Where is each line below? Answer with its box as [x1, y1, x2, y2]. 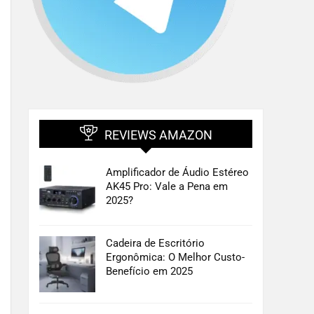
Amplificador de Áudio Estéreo [106, 166, 249, 179]
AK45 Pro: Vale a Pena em [106, 180, 228, 193]
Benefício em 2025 [106, 265, 193, 278]
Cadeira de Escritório [106, 237, 205, 250]
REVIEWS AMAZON [104, 128, 212, 143]
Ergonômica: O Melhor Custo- [106, 251, 245, 264]
